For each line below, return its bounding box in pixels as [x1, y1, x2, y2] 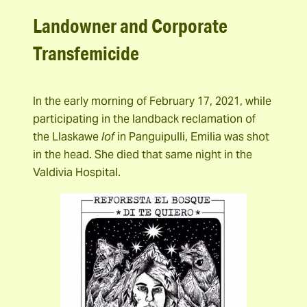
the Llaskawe [33, 130, 101, 145]
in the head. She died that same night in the [33, 147, 252, 162]
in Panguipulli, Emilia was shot [114, 130, 269, 145]
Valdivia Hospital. [33, 165, 121, 180]
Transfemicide [33, 40, 139, 65]
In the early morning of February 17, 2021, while [33, 94, 271, 109]
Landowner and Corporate [33, 13, 228, 38]
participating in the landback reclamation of [33, 112, 256, 127]
